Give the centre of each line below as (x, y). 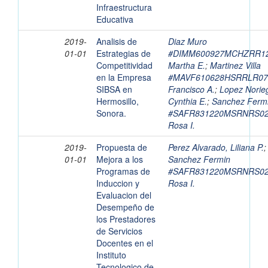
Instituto (111, 255)
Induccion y (118, 183)
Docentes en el (125, 243)
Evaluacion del (124, 195)
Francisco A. (191, 89)
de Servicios (119, 231)
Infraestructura (124, 7)
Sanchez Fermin (199, 159)
